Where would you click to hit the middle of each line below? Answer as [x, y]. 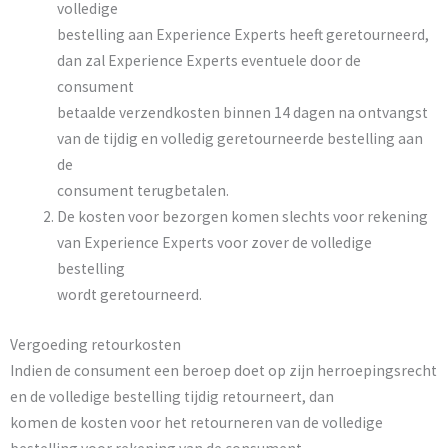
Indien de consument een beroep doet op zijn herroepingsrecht [223, 370]
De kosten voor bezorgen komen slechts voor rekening [242, 217]
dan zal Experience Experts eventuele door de [208, 61]
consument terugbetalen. [142, 191]
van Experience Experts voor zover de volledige [214, 243]
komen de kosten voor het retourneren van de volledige [196, 422]
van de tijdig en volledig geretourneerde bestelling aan [239, 139]
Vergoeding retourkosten [95, 344]
